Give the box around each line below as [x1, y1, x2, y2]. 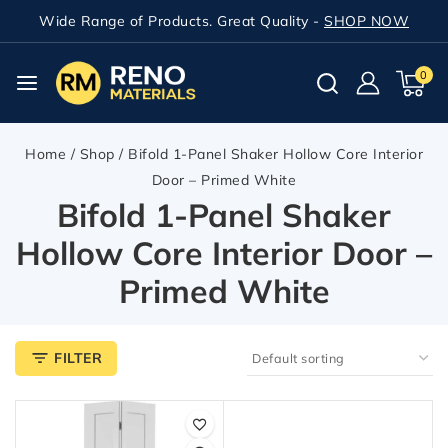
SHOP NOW [324, 12, 409, 30]
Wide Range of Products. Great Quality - [39, 12, 324, 30]
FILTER [54, 348, 102, 367]
